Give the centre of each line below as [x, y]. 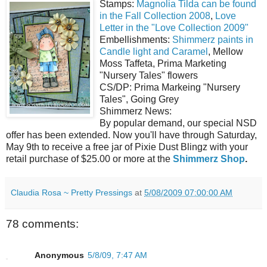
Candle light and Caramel [154, 52]
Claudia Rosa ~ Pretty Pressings [72, 193]
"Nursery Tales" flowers [149, 76]
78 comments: [42, 224]
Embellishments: [136, 40]
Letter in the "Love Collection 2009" [174, 28]
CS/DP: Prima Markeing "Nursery [170, 88]
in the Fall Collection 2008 [155, 16]
